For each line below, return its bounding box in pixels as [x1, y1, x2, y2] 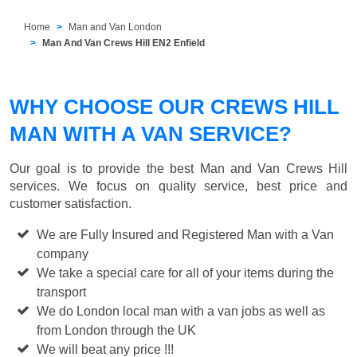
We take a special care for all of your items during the [37, 265, 335, 280]
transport [37, 284, 87, 299]
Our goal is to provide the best [10, 161, 200, 175]
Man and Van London [69, 21, 163, 33]
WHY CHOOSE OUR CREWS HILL [10, 94, 339, 119]
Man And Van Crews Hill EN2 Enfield [42, 37, 206, 49]
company [37, 246, 89, 261]
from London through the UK [37, 323, 197, 337]
